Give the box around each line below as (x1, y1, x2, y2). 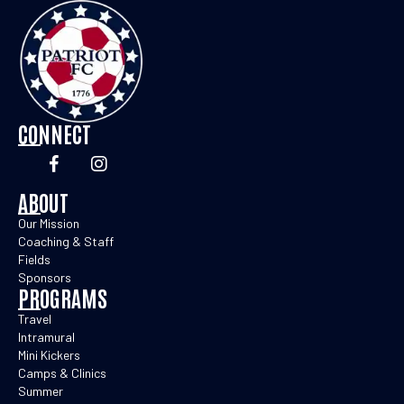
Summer (18, 382, 63, 399)
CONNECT (18, 118, 91, 147)
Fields (18, 251, 50, 267)
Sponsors (18, 269, 71, 285)
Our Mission (18, 215, 79, 231)
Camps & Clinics (18, 364, 106, 381)
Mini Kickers (18, 346, 80, 363)
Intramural (18, 328, 75, 344)
